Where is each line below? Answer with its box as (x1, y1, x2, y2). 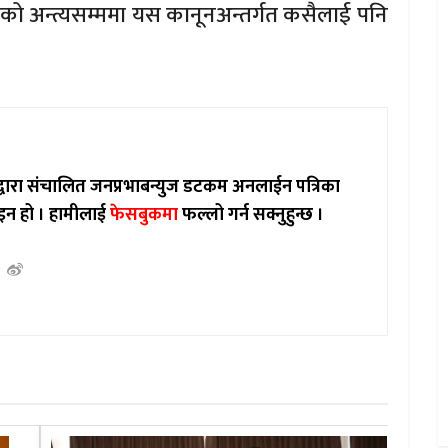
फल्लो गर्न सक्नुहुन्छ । (178, 199, 325, 230)
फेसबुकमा (110, 199, 179, 230)
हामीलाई (49, 199, 111, 230)
